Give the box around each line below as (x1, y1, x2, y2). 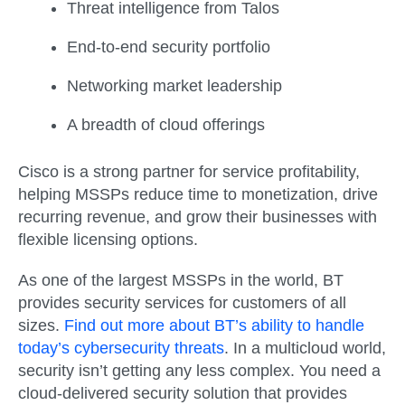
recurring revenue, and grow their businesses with (18, 207, 377, 226)
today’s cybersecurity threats (18, 338, 224, 357)
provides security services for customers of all (18, 293, 346, 312)
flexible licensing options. (18, 230, 198, 249)
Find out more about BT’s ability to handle (64, 316, 364, 334)
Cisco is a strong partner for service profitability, (18, 162, 360, 181)
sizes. (18, 316, 64, 334)
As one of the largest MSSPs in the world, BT (18, 270, 344, 289)
